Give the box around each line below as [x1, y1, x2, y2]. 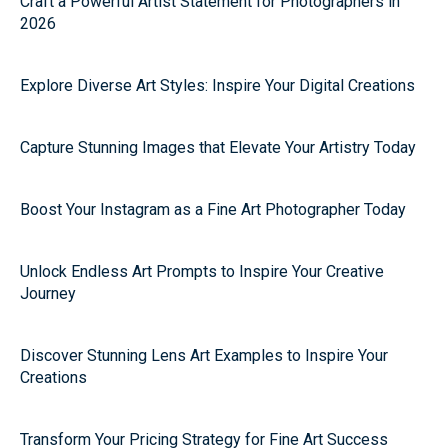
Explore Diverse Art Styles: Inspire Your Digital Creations [20, 76, 415, 95]
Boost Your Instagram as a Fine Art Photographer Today [20, 200, 406, 219]
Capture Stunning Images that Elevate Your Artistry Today [20, 138, 416, 157]
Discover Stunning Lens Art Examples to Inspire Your [20, 346, 388, 365]
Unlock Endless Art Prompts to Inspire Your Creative [20, 262, 384, 281]
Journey [20, 284, 76, 303]
